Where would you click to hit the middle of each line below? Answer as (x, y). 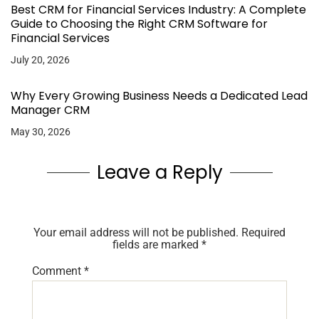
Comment (58, 271)
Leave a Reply (159, 172)
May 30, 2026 (41, 131)
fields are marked (157, 244)
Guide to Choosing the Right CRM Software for (139, 23)
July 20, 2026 (40, 59)
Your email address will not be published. (136, 232)
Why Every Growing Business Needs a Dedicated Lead (159, 95)
